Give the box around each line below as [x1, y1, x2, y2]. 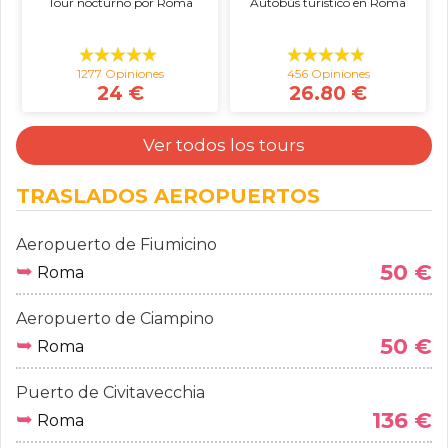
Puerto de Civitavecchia [16, 383, 205, 402]
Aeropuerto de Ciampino [16, 309, 214, 328]
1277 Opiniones [76, 66, 164, 81]
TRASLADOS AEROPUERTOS [16, 184, 320, 208]
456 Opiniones [286, 66, 370, 81]
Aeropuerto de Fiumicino [16, 235, 217, 254]
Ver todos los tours [143, 135, 305, 155]
